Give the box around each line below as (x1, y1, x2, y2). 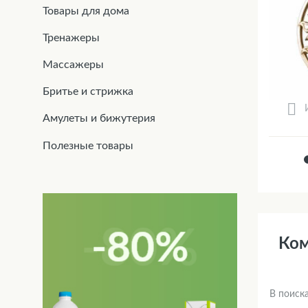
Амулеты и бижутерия (43, 113, 155, 124)
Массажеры (43, 59, 104, 71)
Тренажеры (43, 32, 100, 43)
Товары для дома (43, 5, 129, 16)
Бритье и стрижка (43, 86, 133, 98)
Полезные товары (43, 140, 133, 151)
